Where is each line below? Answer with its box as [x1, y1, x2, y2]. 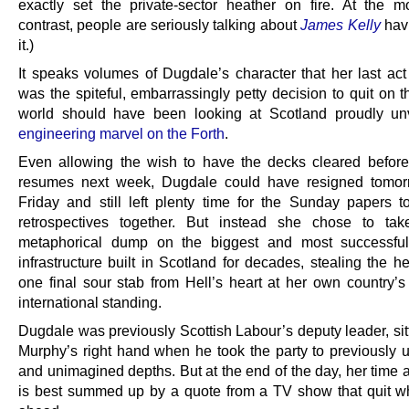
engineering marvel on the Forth [18, 125, 225, 142]
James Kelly [300, 16, 381, 34]
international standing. [18, 294, 162, 311]
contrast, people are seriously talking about [18, 16, 301, 34]
